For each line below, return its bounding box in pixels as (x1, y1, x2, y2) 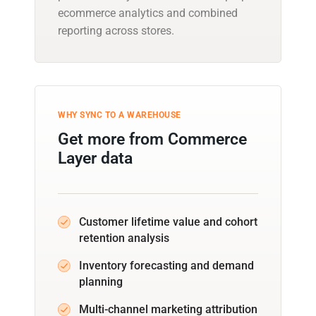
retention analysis (79, 231, 169, 245)
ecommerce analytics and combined (58, 6, 238, 20)
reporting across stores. (58, 23, 174, 37)
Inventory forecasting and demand (79, 258, 254, 272)
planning (79, 274, 123, 288)
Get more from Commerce (58, 129, 247, 149)
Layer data (58, 148, 133, 168)
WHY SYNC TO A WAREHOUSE (58, 109, 181, 120)
